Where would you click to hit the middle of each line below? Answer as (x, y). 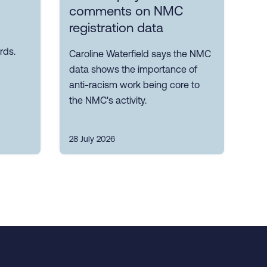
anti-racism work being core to (134, 85)
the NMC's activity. (108, 100)
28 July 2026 (92, 139)
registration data (116, 28)
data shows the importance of (133, 69)
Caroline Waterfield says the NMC (140, 54)
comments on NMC (126, 11)
